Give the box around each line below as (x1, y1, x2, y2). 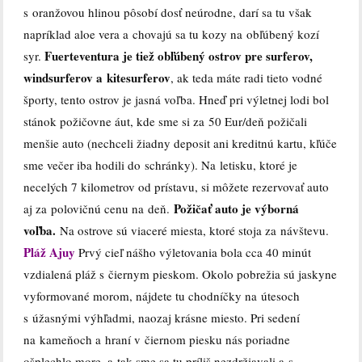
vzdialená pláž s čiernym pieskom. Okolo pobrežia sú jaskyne (23, 266, 338, 283)
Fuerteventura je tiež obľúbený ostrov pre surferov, (41, 47, 314, 65)
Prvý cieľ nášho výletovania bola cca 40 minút (75, 244, 312, 261)
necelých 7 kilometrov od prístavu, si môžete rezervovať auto (23, 179, 330, 196)
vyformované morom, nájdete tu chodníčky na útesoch (23, 288, 301, 305)
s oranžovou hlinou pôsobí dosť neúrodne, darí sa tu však (23, 4, 313, 21)
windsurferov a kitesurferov (23, 69, 171, 87)
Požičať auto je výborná (174, 200, 300, 218)
